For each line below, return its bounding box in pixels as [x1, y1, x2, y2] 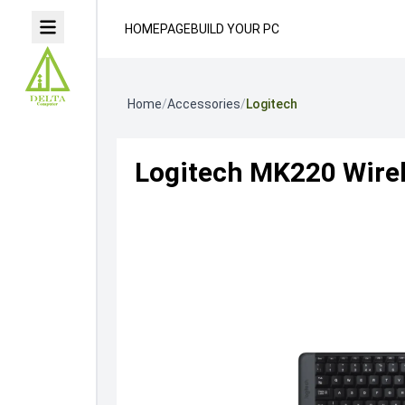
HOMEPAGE [125, 22, 192, 36]
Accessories [166, 97, 240, 111]
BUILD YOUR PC [191, 22, 280, 36]
